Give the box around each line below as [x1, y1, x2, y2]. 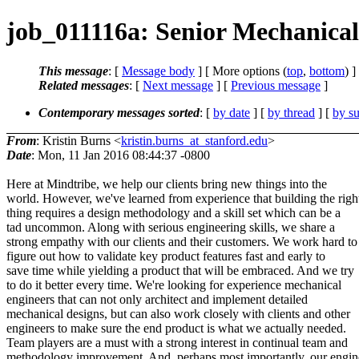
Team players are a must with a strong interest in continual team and [6, 335, 348, 349]
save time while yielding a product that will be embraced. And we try [6, 263, 354, 277]
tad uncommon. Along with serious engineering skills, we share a [6, 220, 335, 234]
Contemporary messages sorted [38, 105, 200, 119]
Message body [122, 63, 195, 78]
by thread [268, 105, 315, 119]
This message [38, 63, 108, 78]
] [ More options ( [195, 63, 287, 78]
